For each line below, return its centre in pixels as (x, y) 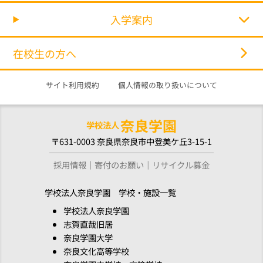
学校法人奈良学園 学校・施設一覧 (110, 192)
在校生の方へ (45, 53)
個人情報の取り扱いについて (168, 85)
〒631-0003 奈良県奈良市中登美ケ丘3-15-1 (131, 141)
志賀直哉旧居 (88, 224)
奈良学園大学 (88, 237)
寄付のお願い (119, 164)
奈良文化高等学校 (96, 251)
